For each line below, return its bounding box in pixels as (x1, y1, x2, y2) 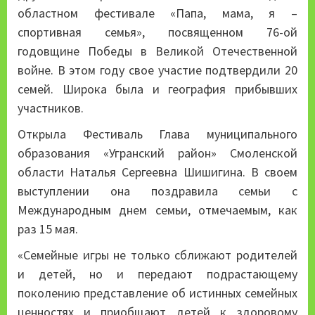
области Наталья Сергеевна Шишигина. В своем (18, 164, 297, 181)
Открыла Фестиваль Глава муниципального (18, 126, 297, 143)
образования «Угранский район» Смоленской (18, 145, 297, 162)
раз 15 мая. (18, 221, 78, 238)
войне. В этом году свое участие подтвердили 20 (18, 62, 297, 79)
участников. (18, 100, 84, 117)
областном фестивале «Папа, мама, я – (18, 5, 297, 22)
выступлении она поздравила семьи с (18, 183, 297, 200)
